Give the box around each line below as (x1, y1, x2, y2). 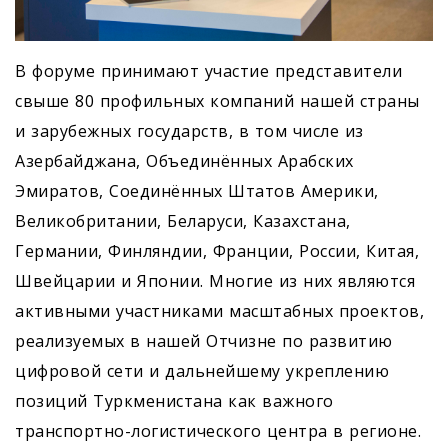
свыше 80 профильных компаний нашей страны (15, 89, 420, 112)
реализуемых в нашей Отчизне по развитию (15, 329, 393, 352)
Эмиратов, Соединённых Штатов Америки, (15, 179, 379, 202)
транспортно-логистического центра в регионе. (15, 419, 421, 442)
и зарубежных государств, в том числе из (15, 119, 364, 142)
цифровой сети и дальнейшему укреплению (15, 359, 389, 382)
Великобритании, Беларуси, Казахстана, (15, 209, 351, 232)
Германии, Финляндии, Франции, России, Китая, (15, 239, 419, 262)
